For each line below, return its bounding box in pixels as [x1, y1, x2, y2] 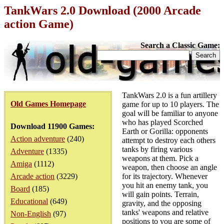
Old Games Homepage [10, 99, 86, 108]
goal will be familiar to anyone [122, 109, 218, 117]
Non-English [10, 209, 51, 218]
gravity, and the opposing [122, 199, 201, 207]
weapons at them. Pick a [122, 154, 198, 162]
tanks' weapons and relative [122, 208, 208, 216]
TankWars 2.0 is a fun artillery [122, 91, 217, 99]
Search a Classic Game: [140, 41, 220, 49]
